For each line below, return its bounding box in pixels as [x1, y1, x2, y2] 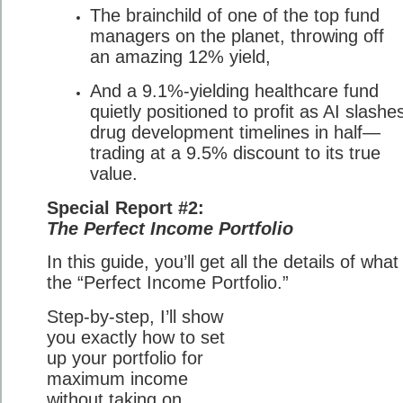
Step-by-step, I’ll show [47, 306, 223, 327]
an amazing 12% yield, [90, 47, 271, 67]
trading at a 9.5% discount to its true [90, 142, 381, 163]
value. [90, 163, 138, 184]
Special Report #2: [47, 197, 204, 218]
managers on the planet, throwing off [90, 26, 384, 47]
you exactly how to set [47, 327, 225, 347]
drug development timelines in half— [90, 121, 381, 142]
